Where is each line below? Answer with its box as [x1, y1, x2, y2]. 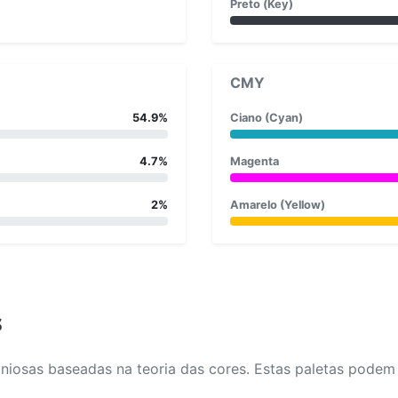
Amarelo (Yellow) [230, 197, 325, 211]
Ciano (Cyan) [230, 110, 303, 124]
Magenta [230, 154, 279, 168]
